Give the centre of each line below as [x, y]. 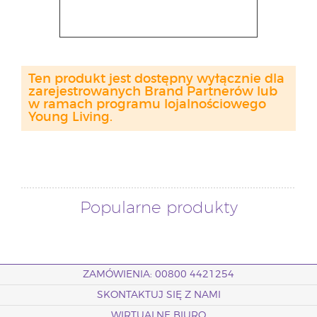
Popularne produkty [158, 208]
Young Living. [70, 117]
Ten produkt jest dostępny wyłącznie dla [156, 79]
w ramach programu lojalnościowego [147, 105]
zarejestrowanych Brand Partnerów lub [153, 92]
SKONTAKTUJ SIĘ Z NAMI [158, 295]
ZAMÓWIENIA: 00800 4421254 [158, 275]
